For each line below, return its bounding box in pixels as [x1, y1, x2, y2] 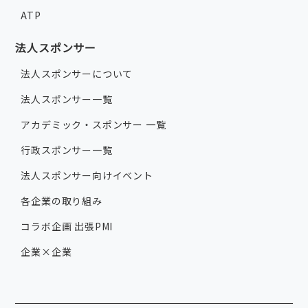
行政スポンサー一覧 [21, 143, 113, 157]
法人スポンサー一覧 [21, 92, 113, 107]
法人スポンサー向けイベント [21, 168, 153, 183]
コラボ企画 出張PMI [21, 219, 113, 234]
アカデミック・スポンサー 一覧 [21, 118, 166, 132]
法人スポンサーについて [21, 67, 133, 81]
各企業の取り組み [21, 194, 102, 208]
